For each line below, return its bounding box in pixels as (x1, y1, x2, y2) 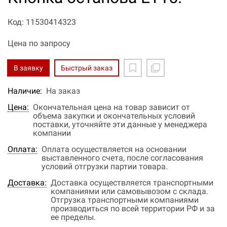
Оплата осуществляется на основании (42, 144, 186, 154)
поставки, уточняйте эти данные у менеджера (33, 120, 207, 129)
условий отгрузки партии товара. (42, 162, 168, 171)
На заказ (46, 86, 80, 96)
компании (33, 128, 71, 138)
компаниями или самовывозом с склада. (51, 186, 208, 196)
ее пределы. (51, 212, 96, 222)
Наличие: (8, 86, 42, 96)
